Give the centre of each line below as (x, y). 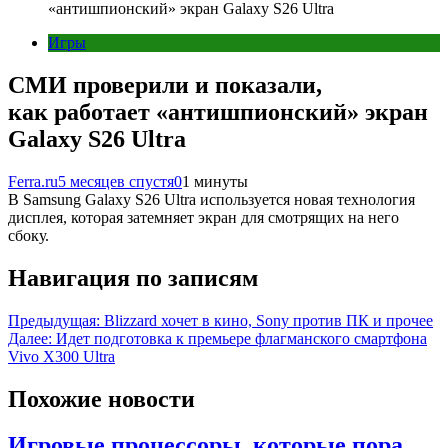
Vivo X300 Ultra (61, 356)
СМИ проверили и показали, (165, 84)
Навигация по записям (133, 277)
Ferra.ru (33, 181)
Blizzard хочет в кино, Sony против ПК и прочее (268, 320)
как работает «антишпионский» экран (218, 111)
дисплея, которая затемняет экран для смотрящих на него (203, 217)
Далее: (30, 338)
